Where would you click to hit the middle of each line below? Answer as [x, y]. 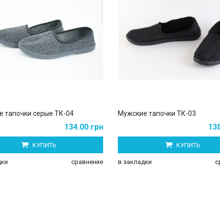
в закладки [135, 162]
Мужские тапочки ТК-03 [157, 113]
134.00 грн [84, 127]
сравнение [87, 162]
